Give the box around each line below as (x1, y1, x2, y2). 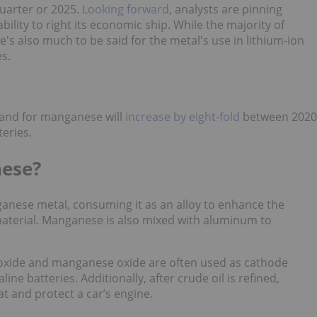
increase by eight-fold (125, 109, 240, 125)
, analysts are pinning (169, 1, 282, 18)
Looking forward (82, 1, 169, 18)
